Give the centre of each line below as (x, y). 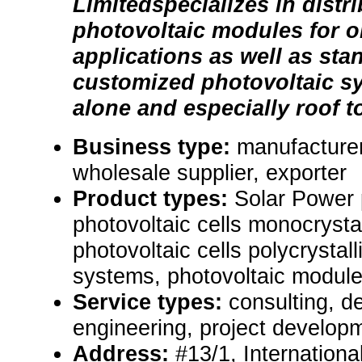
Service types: (151, 302)
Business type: (155, 147)
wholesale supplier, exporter (210, 173)
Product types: (154, 199)
